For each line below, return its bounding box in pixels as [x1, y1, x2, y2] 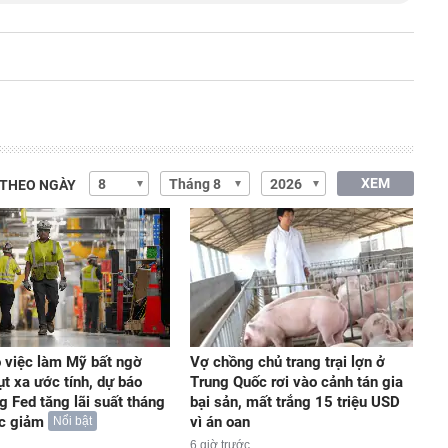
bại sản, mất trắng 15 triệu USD [189, 393, 400, 412]
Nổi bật [52, 414, 92, 429]
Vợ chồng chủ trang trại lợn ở [189, 353, 385, 372]
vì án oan [189, 413, 250, 432]
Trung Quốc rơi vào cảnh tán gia [189, 373, 403, 392]
